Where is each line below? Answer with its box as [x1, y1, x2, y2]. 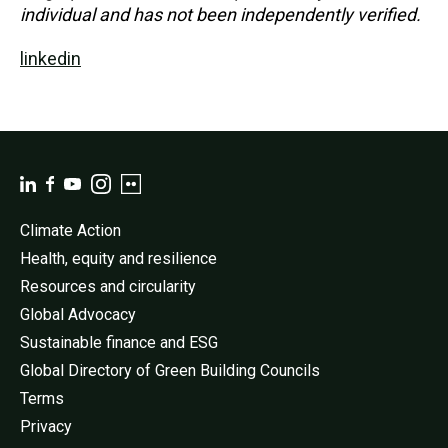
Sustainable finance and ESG [20, 332, 218, 352]
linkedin [20, 47, 81, 69]
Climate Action [20, 220, 121, 240]
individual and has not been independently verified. [20, 3, 421, 25]
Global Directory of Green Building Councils [20, 360, 320, 380]
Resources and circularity [20, 276, 196, 296]
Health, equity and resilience [20, 248, 217, 268]
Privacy [20, 416, 72, 436]
